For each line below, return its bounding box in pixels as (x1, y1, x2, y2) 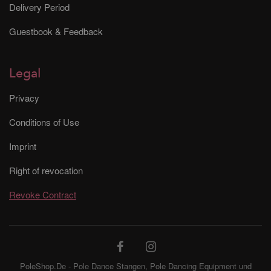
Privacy (9, 91, 39, 104)
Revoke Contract (9, 188, 76, 201)
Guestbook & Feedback (9, 24, 103, 38)
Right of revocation (9, 163, 83, 177)
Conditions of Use (9, 115, 79, 128)
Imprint (9, 139, 36, 152)
